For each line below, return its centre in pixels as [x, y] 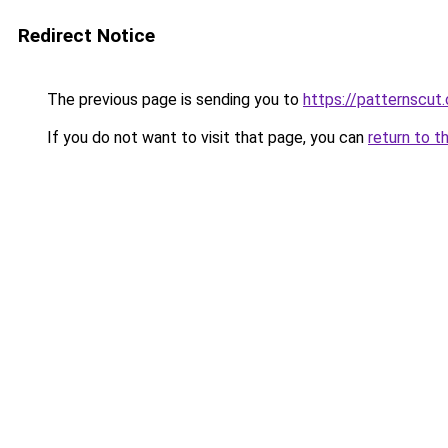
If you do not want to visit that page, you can [205, 137]
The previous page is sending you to [173, 99]
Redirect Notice [86, 35]
